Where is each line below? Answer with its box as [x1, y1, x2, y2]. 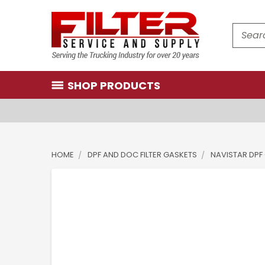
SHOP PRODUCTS [67, 78, 160, 93]
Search [232, 40, 262, 52]
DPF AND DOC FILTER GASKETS [88, 149, 197, 160]
